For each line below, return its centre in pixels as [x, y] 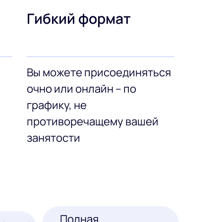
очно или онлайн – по [82, 89]
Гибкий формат [79, 19]
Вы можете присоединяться [99, 73]
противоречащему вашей [93, 122]
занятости [54, 138]
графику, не [57, 105]
